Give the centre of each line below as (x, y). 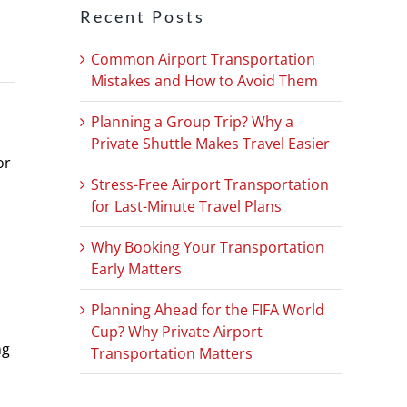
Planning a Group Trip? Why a (192, 121)
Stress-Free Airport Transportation (210, 184)
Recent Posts (143, 16)
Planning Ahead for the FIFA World (208, 309)
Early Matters (136, 268)
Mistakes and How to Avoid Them (204, 80)
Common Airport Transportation (203, 59)
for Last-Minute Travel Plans (186, 206)
